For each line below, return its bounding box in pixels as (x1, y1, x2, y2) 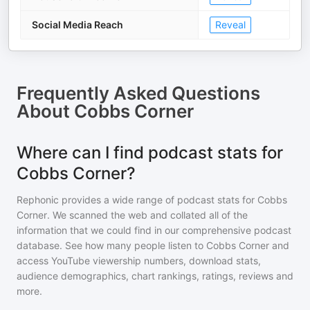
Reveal (215, 19, 246, 30)
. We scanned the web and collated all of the (47, 209, 248, 221)
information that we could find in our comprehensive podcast (17, 224, 291, 236)
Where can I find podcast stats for (17, 143, 283, 163)
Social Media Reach (32, 19, 123, 30)
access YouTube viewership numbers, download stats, (17, 255, 261, 266)
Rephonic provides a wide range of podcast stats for (17, 194, 257, 206)
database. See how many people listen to (17, 239, 206, 251)
